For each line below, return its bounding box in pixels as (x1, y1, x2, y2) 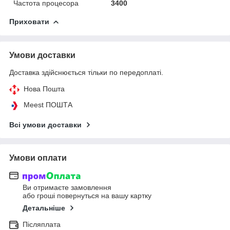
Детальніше (23, 204, 65, 213)
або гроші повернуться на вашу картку (23, 191, 151, 200)
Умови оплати (9, 153, 67, 162)
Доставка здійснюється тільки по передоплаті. (9, 68, 163, 76)
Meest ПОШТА (24, 100, 72, 109)
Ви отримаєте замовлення (23, 183, 111, 192)
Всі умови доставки (9, 120, 82, 129)
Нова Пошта (24, 84, 65, 93)
